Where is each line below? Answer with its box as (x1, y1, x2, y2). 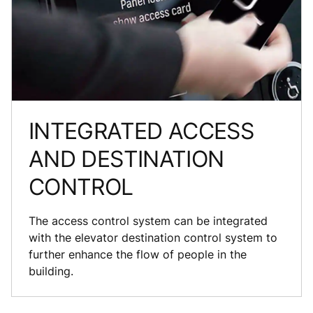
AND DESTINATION (29, 145, 224, 173)
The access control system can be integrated (29, 213, 268, 228)
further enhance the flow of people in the (29, 247, 247, 261)
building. (29, 263, 73, 278)
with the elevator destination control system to (29, 230, 277, 245)
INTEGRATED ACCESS (29, 117, 254, 145)
